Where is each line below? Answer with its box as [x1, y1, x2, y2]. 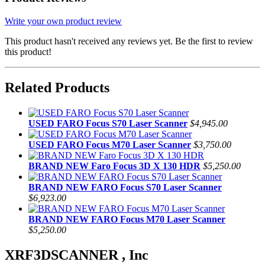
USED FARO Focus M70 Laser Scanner [28, 139, 191, 150]
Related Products [5, 79, 109, 95]
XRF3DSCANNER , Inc [5, 247, 148, 263]
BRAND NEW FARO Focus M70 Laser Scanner [28, 214, 225, 224]
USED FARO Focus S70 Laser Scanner [28, 118, 188, 128]
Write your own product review [5, 15, 122, 26]
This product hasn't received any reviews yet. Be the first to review [5, 35, 253, 46]
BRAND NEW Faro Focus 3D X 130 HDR [28, 160, 201, 171]
